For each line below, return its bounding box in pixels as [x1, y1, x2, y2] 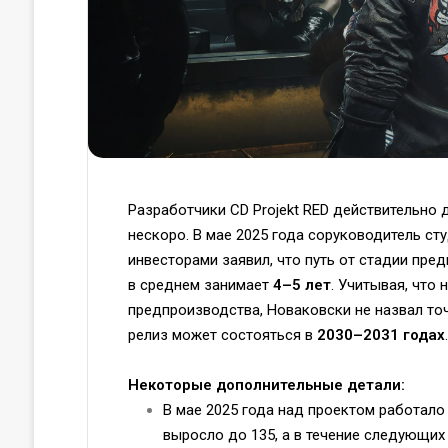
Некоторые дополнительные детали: [127, 375, 405, 394]
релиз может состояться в [127, 325, 317, 344]
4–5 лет [272, 275, 331, 294]
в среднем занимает [127, 275, 273, 294]
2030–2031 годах [316, 325, 445, 344]
